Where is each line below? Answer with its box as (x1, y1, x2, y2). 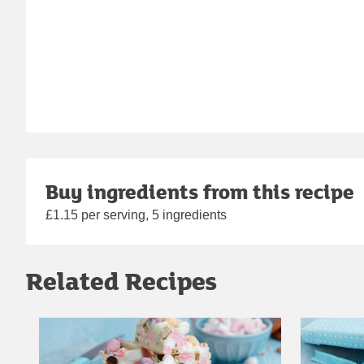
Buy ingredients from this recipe (45, 176, 354, 206)
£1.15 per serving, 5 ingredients (45, 207, 227, 222)
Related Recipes (26, 262, 217, 298)
